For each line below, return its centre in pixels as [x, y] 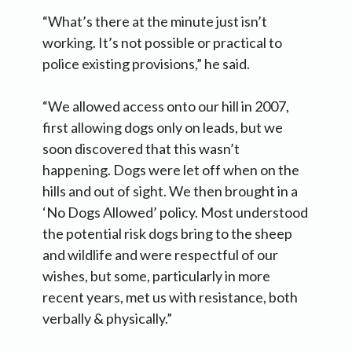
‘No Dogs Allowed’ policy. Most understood [175, 213]
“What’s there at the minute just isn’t [155, 22]
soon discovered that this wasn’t [141, 149]
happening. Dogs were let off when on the [171, 170]
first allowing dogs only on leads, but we [163, 128]
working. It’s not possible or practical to [162, 43]
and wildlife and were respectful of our [160, 255]
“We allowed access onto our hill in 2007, [166, 106]
